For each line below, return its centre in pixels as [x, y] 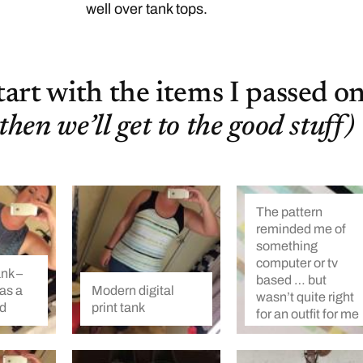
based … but [292, 280]
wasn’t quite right [305, 297]
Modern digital [132, 291]
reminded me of [301, 228]
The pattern [290, 211]
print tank [118, 308]
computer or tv [297, 263]
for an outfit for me [308, 314]
